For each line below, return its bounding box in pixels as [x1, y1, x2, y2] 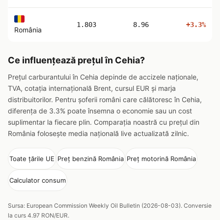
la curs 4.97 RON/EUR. [8, 212, 69, 219]
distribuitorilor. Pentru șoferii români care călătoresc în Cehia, [8, 95, 202, 104]
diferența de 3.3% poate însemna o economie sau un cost [8, 107, 192, 115]
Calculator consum [9, 176, 66, 184]
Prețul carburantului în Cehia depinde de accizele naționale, [8, 73, 198, 81]
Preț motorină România [127, 155, 196, 163]
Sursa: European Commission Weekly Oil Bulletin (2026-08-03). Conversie [8, 202, 212, 209]
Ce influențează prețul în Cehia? [8, 55, 145, 65]
